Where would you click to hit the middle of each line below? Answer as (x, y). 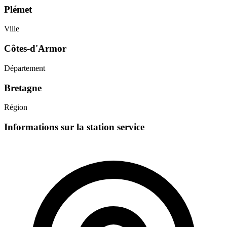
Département (25, 68)
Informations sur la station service (74, 127)
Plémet (18, 9)
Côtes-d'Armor (35, 49)
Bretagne (23, 88)
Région (16, 107)
